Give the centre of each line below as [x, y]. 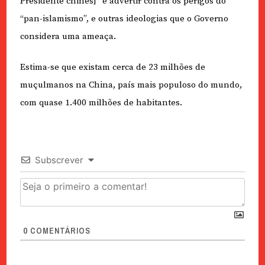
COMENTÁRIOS [59, 231]
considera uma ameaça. [68, 36]
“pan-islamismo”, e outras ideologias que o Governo [124, 18]
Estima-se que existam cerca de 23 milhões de [112, 67]
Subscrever [59, 160]
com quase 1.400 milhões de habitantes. [101, 103]
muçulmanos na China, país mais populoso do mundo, [131, 85]
